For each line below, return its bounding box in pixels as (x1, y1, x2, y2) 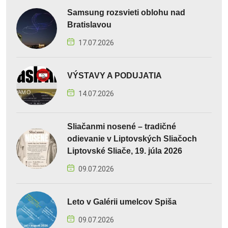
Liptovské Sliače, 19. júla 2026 (67, 147, 182, 156)
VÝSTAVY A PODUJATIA (67, 71, 162, 80)
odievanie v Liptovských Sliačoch (67, 134, 197, 144)
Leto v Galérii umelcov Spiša (67, 197, 177, 207)
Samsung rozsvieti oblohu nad (67, 8, 185, 17)
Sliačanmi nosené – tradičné (67, 122, 176, 131)
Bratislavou (67, 20, 111, 30)
